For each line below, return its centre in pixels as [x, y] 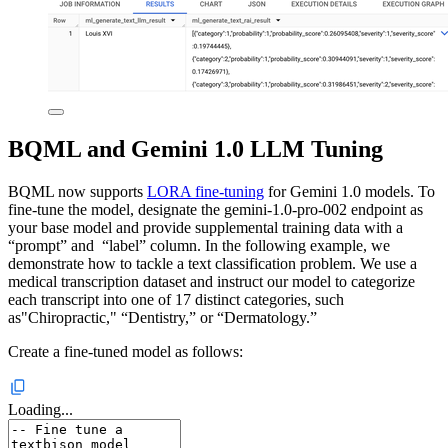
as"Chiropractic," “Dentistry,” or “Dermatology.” [162, 318]
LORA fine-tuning [205, 192]
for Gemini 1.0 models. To [349, 192]
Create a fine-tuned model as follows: [125, 352]
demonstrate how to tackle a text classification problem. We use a [212, 264]
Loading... [40, 410]
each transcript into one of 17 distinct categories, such [176, 300]
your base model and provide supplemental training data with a [205, 228]
